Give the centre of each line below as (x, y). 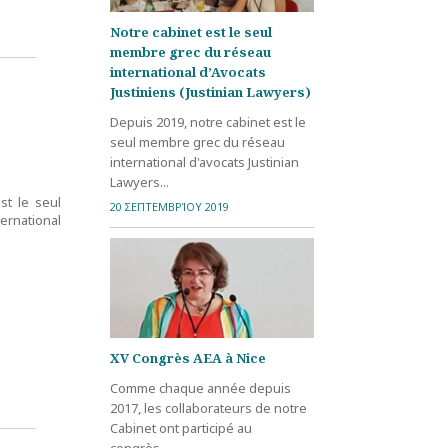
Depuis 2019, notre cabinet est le (207, 121)
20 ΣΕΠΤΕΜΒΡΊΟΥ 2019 (169, 206)
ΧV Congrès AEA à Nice (187, 357)
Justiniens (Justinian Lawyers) (210, 91)
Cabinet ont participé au (180, 427)
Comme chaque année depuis (200, 387)
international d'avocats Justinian (204, 161)
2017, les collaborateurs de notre (208, 407)
